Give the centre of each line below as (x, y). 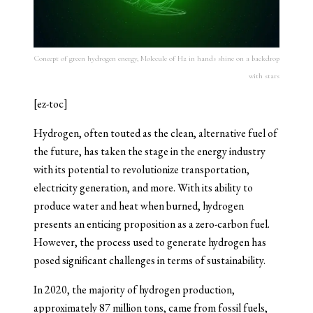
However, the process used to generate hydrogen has (150, 242)
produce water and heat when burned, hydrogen (139, 205)
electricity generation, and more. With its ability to (143, 187)
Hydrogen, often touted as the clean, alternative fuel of (155, 133)
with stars (264, 75)
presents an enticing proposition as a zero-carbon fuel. (152, 224)
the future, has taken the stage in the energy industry (150, 151)
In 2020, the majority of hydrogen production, (134, 289)
